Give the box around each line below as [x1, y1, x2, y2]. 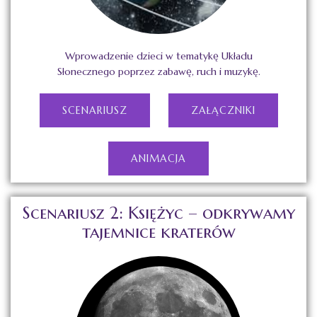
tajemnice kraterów [81, 221, 236, 243]
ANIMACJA [131, 152, 186, 166]
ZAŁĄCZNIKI [190, 104, 255, 117]
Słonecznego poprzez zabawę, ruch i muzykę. [57, 65, 260, 79]
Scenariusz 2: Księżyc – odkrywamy [22, 202, 295, 224]
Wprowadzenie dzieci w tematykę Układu [64, 50, 253, 63]
